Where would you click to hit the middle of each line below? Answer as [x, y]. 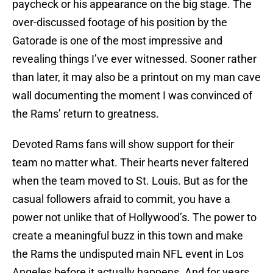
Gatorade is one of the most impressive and [117, 41]
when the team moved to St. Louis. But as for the [130, 181]
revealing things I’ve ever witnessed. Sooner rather [134, 59]
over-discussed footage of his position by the [120, 23]
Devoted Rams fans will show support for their [123, 144]
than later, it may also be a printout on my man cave [136, 77]
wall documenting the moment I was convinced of [132, 96]
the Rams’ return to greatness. [86, 114]
